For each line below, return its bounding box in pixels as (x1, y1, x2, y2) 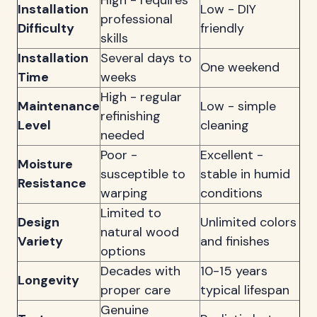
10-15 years (200, 263, 267, 280)
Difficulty (18, 20, 74, 38)
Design (18, 214, 59, 231)
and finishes (200, 233, 270, 250)
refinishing (100, 108, 161, 125)
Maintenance (18, 98, 100, 115)
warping (100, 185, 148, 202)
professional (100, 11, 173, 28)
